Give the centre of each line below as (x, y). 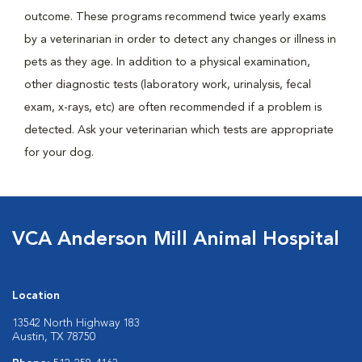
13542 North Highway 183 (76, 323)
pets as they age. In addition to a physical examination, (167, 62)
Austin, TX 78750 (54, 337)
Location (36, 296)
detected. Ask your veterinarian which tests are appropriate (179, 130)
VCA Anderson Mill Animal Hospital (176, 240)
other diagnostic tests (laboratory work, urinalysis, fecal (168, 85)
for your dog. (59, 153)
